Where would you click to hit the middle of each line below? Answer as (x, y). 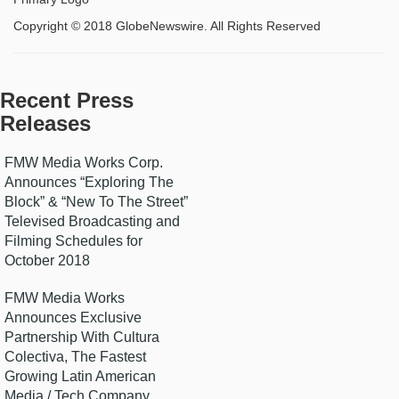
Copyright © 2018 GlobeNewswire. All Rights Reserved (167, 26)
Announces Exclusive (73, 318)
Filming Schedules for (73, 241)
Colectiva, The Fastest (75, 357)
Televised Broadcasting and (92, 221)
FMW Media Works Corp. (84, 163)
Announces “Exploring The (89, 182)
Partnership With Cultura (82, 337)
